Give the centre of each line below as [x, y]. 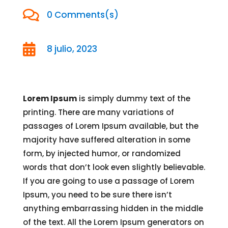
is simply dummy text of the [133, 99]
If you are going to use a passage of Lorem [108, 181]
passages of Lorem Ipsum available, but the [110, 126]
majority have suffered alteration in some [106, 140]
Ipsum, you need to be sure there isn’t [97, 195]
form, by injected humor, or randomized [102, 154]
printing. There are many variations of [98, 112]
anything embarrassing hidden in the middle [113, 209]
